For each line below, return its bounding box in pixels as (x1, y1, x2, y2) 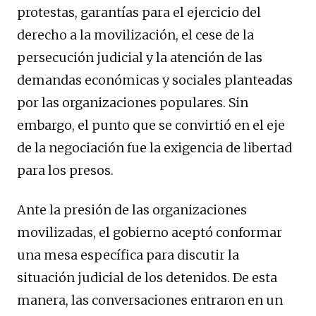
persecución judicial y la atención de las (17, 49, 262, 66)
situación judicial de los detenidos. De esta (17, 269, 277, 286)
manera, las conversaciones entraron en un (17, 292, 283, 309)
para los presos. (17, 162, 114, 179)
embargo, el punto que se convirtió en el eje (17, 117, 285, 134)
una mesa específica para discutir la (17, 247, 239, 264)
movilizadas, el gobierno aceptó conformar (17, 224, 282, 241)
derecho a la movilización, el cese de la (17, 27, 254, 44)
